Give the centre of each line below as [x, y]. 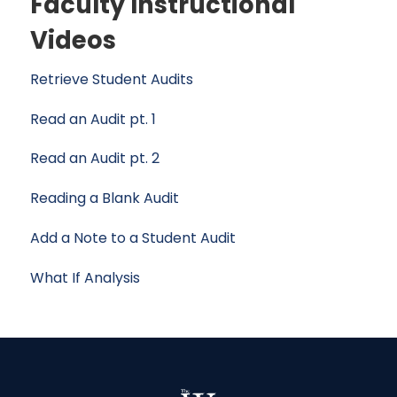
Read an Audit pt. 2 [95, 159]
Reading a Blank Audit [105, 198]
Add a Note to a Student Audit [133, 238]
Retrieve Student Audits [112, 79]
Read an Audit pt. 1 [93, 119]
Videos [73, 40]
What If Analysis [85, 277]
